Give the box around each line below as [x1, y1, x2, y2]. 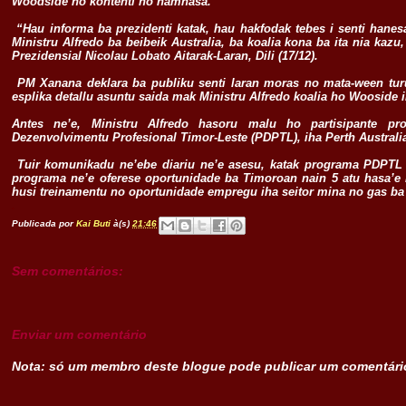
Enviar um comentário [12, 327, 148, 343]
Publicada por [12, 218, 77, 229]
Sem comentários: [12, 264, 124, 279]
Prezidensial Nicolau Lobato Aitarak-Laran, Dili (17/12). [12, 49, 323, 63]
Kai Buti [76, 218, 111, 229]
